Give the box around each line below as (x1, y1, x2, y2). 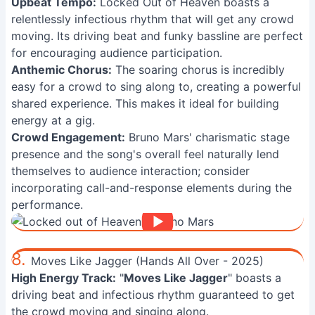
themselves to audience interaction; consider (11, 164, 250, 178)
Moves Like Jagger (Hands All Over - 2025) (31, 254, 264, 268)
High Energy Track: (11, 271, 116, 285)
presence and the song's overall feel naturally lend (11, 147, 279, 161)
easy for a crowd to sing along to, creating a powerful (11, 79, 301, 94)
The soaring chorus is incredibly (112, 63, 285, 77)
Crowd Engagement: (11, 130, 125, 144)
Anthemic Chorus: (11, 63, 112, 77)
